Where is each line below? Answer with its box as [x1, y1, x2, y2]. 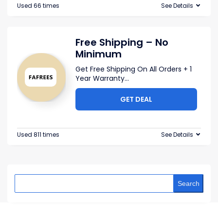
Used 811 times [17, 130, 59, 139]
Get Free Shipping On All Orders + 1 [75, 64, 192, 74]
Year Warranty [75, 73, 125, 83]
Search [178, 180, 200, 187]
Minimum [75, 47, 122, 61]
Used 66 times [17, 1, 59, 10]
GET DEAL [120, 94, 152, 104]
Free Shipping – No [75, 36, 168, 49]
